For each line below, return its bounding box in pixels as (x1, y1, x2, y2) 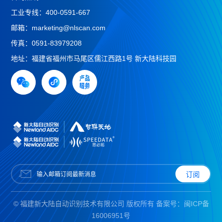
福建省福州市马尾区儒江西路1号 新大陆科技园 (32, 55, 177, 63)
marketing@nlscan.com (32, 24, 106, 32)
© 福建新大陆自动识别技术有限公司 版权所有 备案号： (13, 200, 184, 208)
